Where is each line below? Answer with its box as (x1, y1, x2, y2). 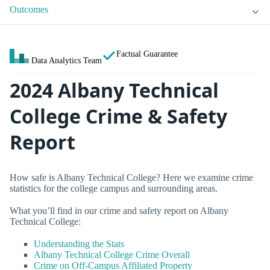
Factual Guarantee (116, 49, 178, 59)
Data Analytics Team (31, 55, 102, 66)
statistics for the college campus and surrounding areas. (10, 183, 218, 193)
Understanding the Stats (34, 239, 124, 250)
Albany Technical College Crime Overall (34, 250, 190, 260)
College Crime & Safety (10, 103, 227, 130)
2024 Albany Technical (10, 77, 219, 104)
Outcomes (10, 4, 48, 15)
